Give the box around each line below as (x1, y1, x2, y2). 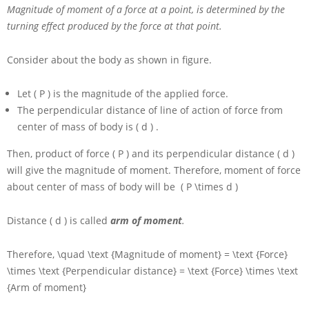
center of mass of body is (17, 120, 136, 134)
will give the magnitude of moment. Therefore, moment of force (7, 163, 301, 177)
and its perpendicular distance (132, 147, 277, 161)
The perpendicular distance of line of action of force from (17, 103, 283, 117)
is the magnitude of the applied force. (53, 87, 228, 101)
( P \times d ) (178, 180, 238, 194)
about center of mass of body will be (7, 180, 178, 194)
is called (70, 214, 108, 228)
